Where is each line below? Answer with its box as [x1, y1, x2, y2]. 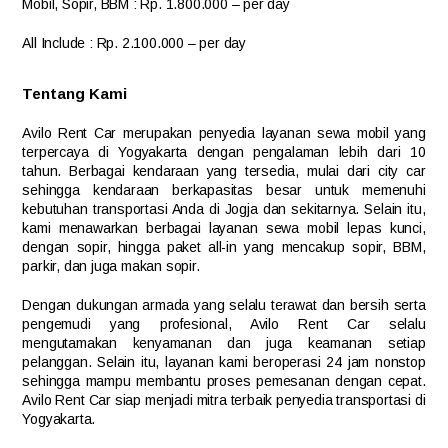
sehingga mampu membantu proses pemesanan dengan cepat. [22, 373, 426, 390]
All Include [22, 35, 86, 52]
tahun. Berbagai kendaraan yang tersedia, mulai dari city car [22, 163, 426, 180]
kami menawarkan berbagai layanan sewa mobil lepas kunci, [22, 220, 426, 237]
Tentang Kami [22, 85, 128, 103]
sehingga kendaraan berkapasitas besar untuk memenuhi [22, 182, 426, 199]
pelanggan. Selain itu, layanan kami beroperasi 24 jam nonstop [22, 354, 426, 371]
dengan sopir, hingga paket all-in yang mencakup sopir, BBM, [22, 239, 426, 256]
